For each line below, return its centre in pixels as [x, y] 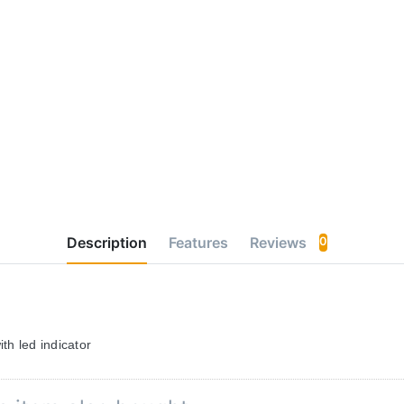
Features [198, 242]
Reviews [280, 242]
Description [106, 242]
